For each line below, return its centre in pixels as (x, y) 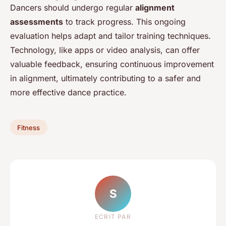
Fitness (29, 127)
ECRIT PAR (113, 217)
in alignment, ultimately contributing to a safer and (105, 78)
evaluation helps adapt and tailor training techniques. (110, 36)
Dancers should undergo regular (73, 7)
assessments (37, 21)
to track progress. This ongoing (124, 21)
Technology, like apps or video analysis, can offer (105, 50)
